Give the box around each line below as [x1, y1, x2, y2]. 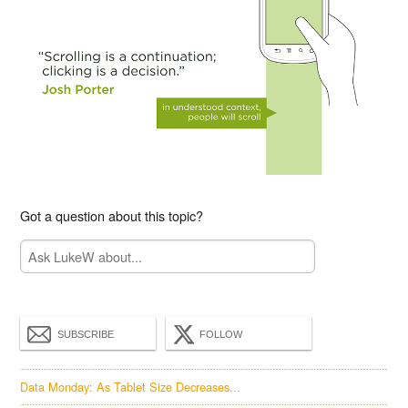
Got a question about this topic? [20, 205, 204, 225]
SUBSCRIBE [57, 329, 115, 341]
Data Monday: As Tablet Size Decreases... [20, 378, 241, 396]
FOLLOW [199, 329, 243, 341]
